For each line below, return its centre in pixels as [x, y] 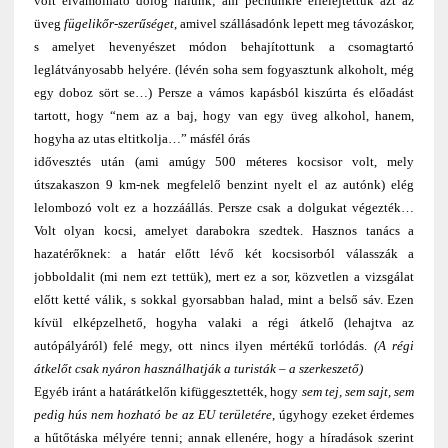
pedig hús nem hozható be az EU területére [152, 414]
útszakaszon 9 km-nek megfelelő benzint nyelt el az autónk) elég [224, 184]
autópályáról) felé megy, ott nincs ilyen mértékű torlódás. [203, 345]
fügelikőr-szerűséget [118, 23]
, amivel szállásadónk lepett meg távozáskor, [294, 23]
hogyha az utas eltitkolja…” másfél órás [141, 138]
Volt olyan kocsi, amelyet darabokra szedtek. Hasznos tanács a [224, 230]
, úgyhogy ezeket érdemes [343, 414]
